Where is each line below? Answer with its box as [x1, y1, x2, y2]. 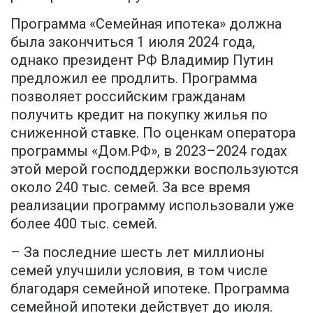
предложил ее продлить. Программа [10, 70, 257, 87]
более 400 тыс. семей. [10, 215, 157, 233]
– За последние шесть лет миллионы [10, 244, 265, 261]
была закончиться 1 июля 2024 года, [10, 34, 255, 51]
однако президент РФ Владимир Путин [10, 52, 273, 69]
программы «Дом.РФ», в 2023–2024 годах [10, 143, 287, 160]
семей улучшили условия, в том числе [10, 262, 268, 279]
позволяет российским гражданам [10, 88, 245, 105]
